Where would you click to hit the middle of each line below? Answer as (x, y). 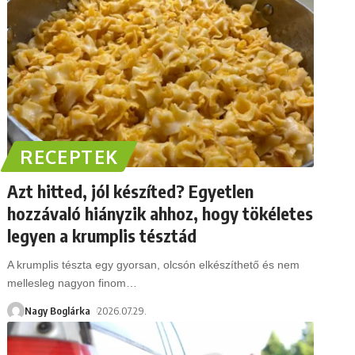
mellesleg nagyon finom (67, 282)
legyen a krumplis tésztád (102, 235)
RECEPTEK (69, 156)
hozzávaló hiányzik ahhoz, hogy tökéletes (160, 213)
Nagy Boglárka (58, 310)
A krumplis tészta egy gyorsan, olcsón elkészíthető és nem (154, 264)
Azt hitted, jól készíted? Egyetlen (131, 191)
